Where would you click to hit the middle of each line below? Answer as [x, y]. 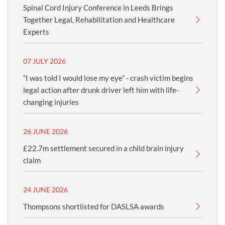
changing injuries [51, 102]
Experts [36, 32]
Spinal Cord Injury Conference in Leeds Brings [98, 8]
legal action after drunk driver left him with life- [101, 90]
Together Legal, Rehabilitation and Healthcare [99, 20]
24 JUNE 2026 [45, 190]
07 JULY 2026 [44, 61]
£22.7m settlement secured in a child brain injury [103, 148]
